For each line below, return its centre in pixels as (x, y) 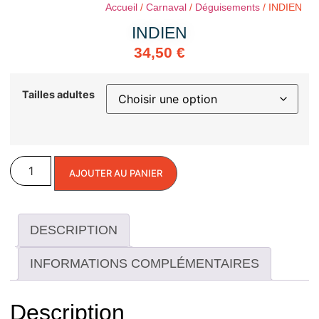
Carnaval (166, 7)
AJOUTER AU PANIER (116, 173)
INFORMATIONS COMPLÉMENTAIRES (145, 263)
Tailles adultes (58, 95)
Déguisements (228, 7)
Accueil (121, 7)
